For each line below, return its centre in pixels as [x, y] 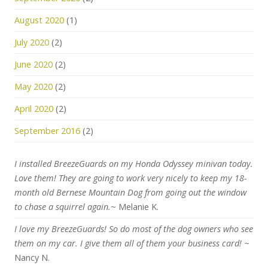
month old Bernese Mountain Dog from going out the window [130, 192]
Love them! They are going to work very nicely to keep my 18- [131, 178]
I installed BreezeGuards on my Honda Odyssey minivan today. [134, 164]
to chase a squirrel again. [63, 207]
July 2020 [32, 42]
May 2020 [33, 86]
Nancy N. [32, 258]
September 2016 [47, 131]
